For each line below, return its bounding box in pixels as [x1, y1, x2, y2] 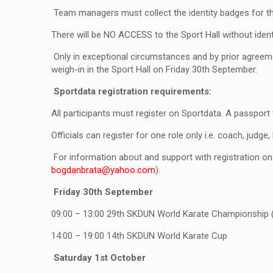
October [108, 252, 146, 263]
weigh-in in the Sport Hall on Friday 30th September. [51, 64, 260, 75]
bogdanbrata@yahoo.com [51, 165, 155, 175]
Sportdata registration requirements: [54, 86, 211, 97]
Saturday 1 [54, 252, 100, 263]
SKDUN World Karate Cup [124, 230, 227, 241]
